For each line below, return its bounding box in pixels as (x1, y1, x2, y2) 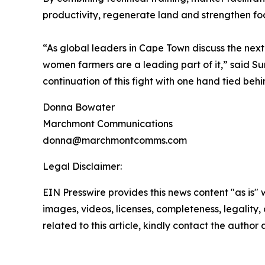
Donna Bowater (43, 101, 115, 113)
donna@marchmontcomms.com (43, 134, 187, 146)
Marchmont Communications (43, 117, 173, 130)
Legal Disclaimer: (43, 160, 122, 172)
